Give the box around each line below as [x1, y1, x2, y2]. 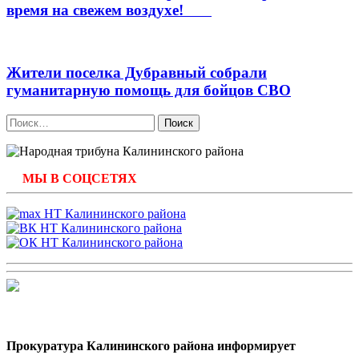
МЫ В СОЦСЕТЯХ [22, 171, 137, 185]
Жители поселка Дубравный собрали [6, 63, 267, 81]
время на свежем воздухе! [6, 2, 212, 19]
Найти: [6, 113, 44, 127]
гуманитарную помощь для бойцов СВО [6, 81, 291, 99]
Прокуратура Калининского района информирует [6, 338, 296, 353]
